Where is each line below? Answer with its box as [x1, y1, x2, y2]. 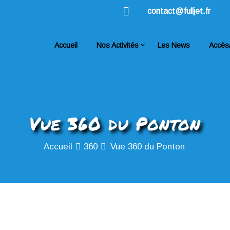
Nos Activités [97, 41, 139, 49]
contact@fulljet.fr [147, 7, 210, 15]
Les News [158, 41, 190, 49]
